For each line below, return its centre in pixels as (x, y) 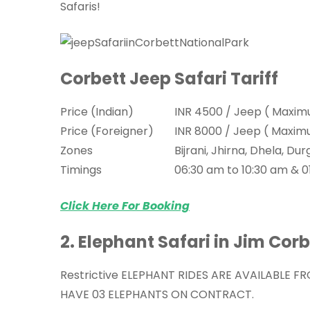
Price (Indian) (97, 112)
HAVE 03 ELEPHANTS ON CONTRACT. (157, 295)
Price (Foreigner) (107, 131)
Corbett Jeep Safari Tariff (169, 79)
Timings (81, 170)
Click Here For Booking (125, 206)
